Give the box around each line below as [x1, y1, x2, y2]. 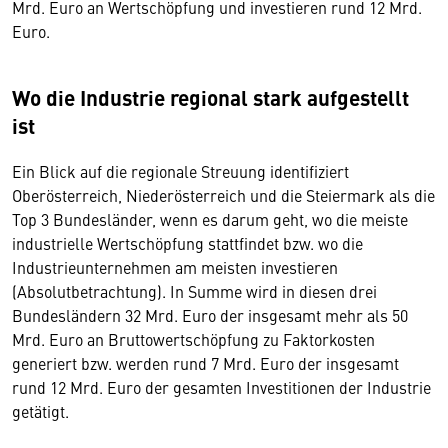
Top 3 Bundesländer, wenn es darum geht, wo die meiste [12, 207, 408, 230]
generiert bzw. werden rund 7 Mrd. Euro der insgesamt [12, 351, 399, 374]
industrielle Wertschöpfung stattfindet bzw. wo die [12, 231, 363, 254]
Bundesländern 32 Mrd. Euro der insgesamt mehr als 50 [12, 303, 408, 326]
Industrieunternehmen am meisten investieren [12, 255, 338, 278]
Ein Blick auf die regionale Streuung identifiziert [12, 159, 349, 182]
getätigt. [12, 399, 69, 422]
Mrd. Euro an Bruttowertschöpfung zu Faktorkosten [12, 327, 375, 350]
